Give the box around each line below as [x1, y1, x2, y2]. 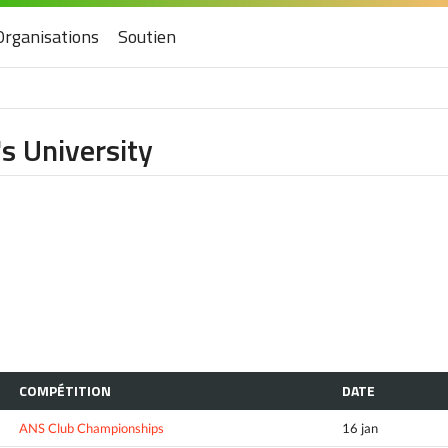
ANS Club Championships [19, 419, 164, 436]
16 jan [342, 419, 378, 436]
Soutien [118, 23, 176, 50]
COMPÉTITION [19, 379, 111, 401]
